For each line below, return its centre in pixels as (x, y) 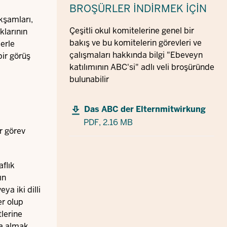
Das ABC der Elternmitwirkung (145, 109)
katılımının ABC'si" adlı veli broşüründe (142, 67)
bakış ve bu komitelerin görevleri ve (136, 43)
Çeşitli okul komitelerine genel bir (132, 31)
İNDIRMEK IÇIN (170, 9)
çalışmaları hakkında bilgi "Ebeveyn (136, 55)
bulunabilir (89, 80)
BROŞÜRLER (100, 9)
